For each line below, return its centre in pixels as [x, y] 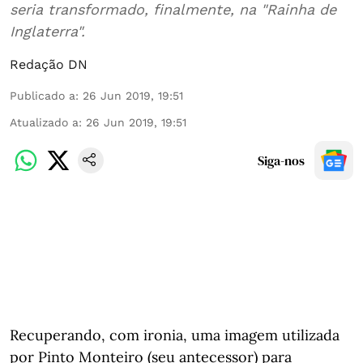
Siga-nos [281, 160]
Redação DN [49, 64]
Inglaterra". [47, 31]
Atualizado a [44, 122]
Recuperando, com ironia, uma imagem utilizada [175, 335]
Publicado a [43, 96]
